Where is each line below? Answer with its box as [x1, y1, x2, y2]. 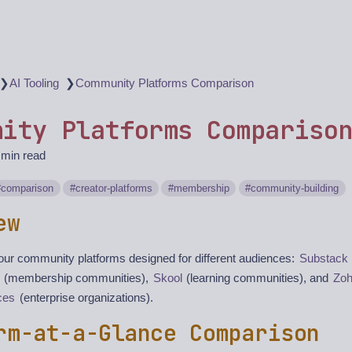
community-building [251, 182, 339, 194]
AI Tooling [9, 76, 59, 90]
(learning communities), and [183, 271, 332, 284]
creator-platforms [75, 182, 152, 194]
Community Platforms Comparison [75, 76, 254, 90]
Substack [299, 251, 348, 265]
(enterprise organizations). [16, 291, 153, 304]
